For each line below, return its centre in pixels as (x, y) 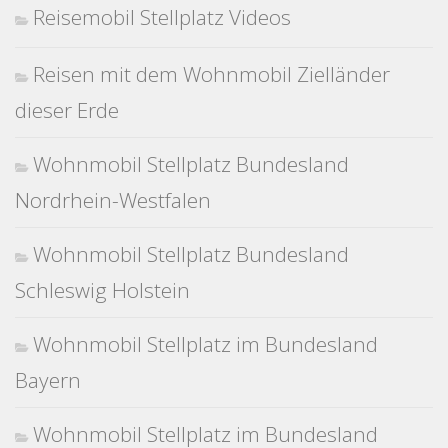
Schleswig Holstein (102, 290)
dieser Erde (67, 110)
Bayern (48, 380)
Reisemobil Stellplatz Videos (162, 17)
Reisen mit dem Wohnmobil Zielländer (211, 74)
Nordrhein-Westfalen (113, 200)
